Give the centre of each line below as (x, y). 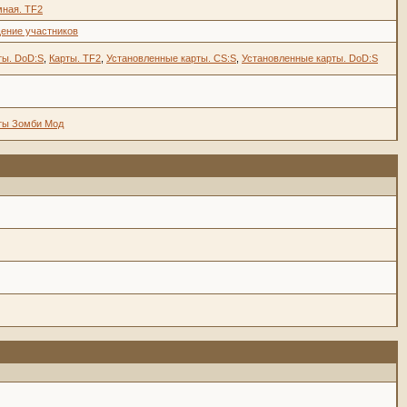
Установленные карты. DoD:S (310, 58)
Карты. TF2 (75, 58)
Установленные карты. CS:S (171, 58)
